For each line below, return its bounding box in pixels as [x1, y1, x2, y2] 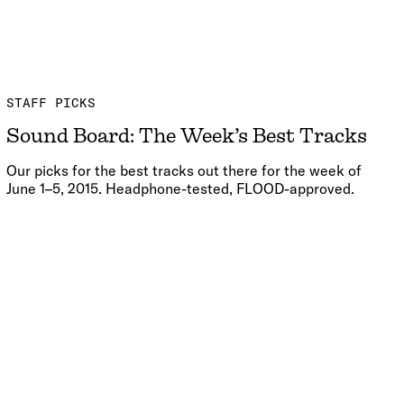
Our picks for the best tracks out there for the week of [5, 161, 362, 180]
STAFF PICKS [5, 95, 96, 112]
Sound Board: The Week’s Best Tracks [5, 124, 367, 148]
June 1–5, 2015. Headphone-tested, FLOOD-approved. [5, 179, 354, 198]
